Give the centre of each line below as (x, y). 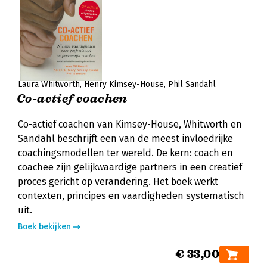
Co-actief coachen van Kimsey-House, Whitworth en (130, 124)
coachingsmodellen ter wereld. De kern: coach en (125, 153)
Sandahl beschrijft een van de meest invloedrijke (125, 139)
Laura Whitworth (49, 84)
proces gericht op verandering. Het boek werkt (118, 181)
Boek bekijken (44, 227)
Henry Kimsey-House (124, 84)
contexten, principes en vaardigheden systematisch (131, 196)
